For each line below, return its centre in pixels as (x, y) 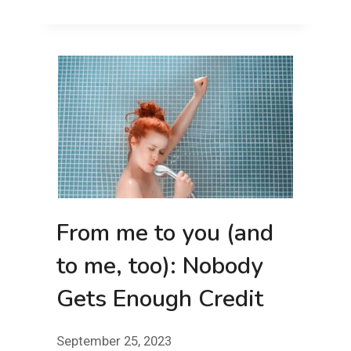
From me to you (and (165, 233)
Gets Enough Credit (160, 299)
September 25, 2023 (114, 341)
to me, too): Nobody (160, 266)
